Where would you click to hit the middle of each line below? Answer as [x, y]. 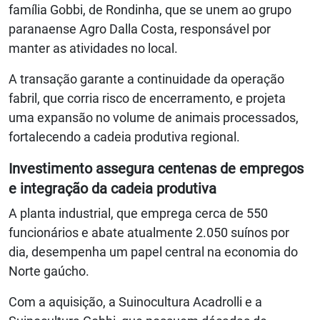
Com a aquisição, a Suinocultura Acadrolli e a [135, 302]
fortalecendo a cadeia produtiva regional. [124, 137]
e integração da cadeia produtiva [112, 189]
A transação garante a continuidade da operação [146, 79]
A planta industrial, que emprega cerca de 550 [138, 214]
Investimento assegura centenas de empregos [156, 169]
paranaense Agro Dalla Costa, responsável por [140, 29]
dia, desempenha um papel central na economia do [153, 252]
